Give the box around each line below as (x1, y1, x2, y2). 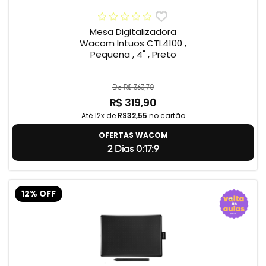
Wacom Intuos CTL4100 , (80, 37, 186, 50)
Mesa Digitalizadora (90, 26, 176, 39)
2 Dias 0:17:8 (107, 143, 159, 155)
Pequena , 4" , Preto (90, 48, 176, 61)
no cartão (147, 110, 185, 121)
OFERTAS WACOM (98, 130, 168, 141)
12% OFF (21, 188, 56, 199)
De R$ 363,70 (112, 83, 154, 92)
